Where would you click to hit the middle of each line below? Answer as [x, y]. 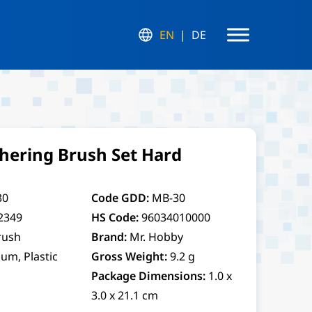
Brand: [109, 237]
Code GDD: [120, 198]
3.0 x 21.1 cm [124, 295]
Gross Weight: [129, 256]
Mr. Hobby [156, 237]
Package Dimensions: [148, 276]
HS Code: [115, 217]
